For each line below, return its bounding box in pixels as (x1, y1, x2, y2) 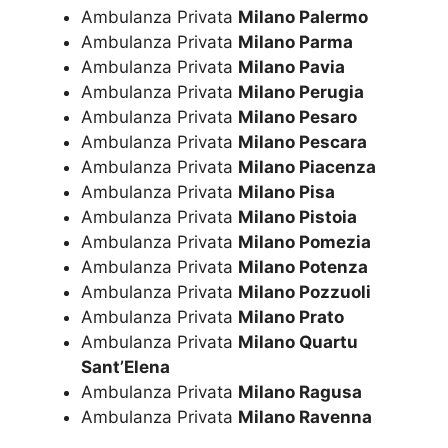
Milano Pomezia (238, 231, 371, 252)
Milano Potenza (238, 256, 368, 277)
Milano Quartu (238, 331, 358, 352)
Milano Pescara (238, 131, 367, 152)
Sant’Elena (81, 356, 170, 377)
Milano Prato (238, 306, 344, 327)
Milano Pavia (238, 56, 345, 77)
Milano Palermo (238, 6, 368, 27)
